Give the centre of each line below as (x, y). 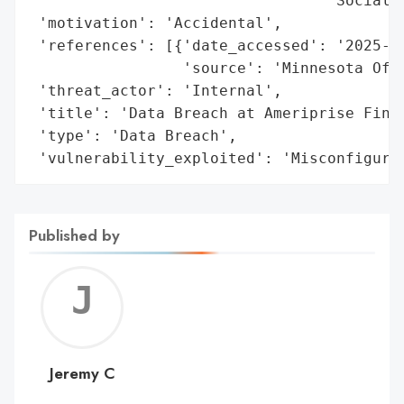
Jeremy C (82, 373)
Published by (74, 235)
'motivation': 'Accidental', (156, 23)
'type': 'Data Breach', (133, 135)
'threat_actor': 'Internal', (156, 90)
